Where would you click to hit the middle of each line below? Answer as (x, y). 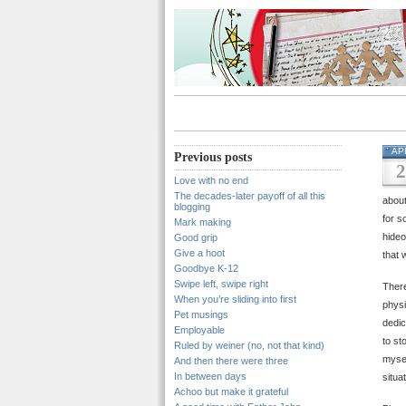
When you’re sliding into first (235, 299)
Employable (199, 330)
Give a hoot (199, 253)
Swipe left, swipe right (221, 284)
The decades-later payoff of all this (250, 196)
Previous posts (213, 157)
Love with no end (211, 180)
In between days (210, 376)
